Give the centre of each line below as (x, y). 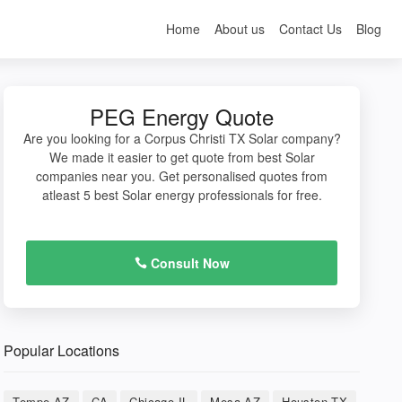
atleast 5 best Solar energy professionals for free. (182, 195)
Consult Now (188, 263)
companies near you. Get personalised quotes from (182, 176)
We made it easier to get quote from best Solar (182, 157)
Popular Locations (62, 350)
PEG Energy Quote (182, 116)
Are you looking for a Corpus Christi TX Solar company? (182, 138)
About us (240, 29)
